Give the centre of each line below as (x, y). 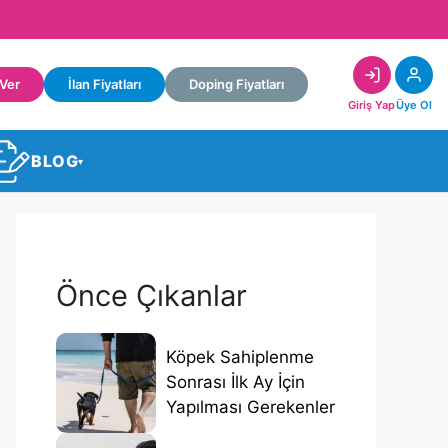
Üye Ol (414, 105)
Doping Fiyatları (236, 84)
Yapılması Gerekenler (250, 407)
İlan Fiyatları (104, 84)
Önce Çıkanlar (151, 295)
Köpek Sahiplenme (240, 357)
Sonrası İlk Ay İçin (235, 382)
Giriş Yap (371, 105)
